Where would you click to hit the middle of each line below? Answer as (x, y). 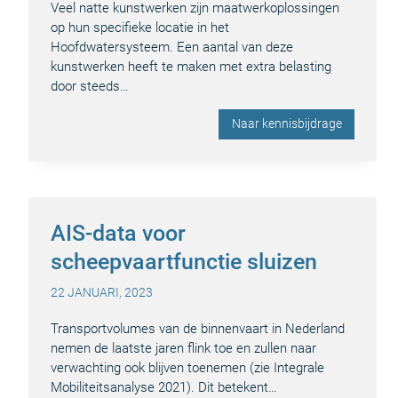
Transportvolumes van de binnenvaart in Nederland (198, 329)
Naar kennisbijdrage (287, 124)
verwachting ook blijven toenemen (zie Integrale (187, 368)
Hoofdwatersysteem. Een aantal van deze (172, 47)
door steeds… (90, 86)
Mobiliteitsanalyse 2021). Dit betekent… (164, 388)
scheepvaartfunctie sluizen (184, 262)
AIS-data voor (118, 234)
